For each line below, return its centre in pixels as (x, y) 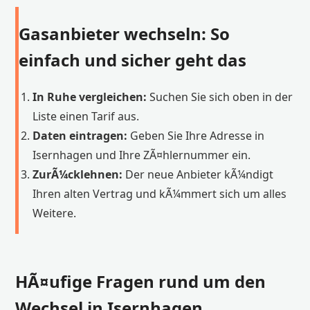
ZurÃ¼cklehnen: (78, 174)
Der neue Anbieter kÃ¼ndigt (198, 174)
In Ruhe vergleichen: (90, 97)
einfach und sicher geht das (133, 60)
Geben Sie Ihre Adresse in (196, 135)
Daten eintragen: (80, 135)
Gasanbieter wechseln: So (125, 33)
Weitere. (55, 213)
